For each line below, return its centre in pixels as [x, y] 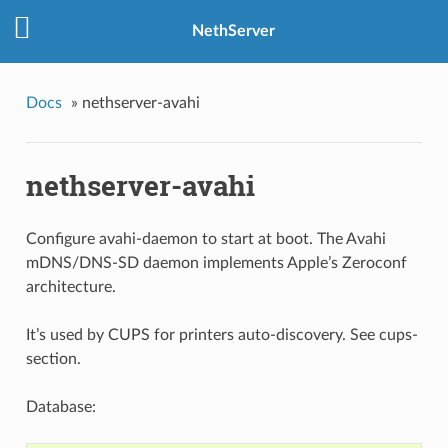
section [51, 359]
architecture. [70, 287]
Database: [60, 407]
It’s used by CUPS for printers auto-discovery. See [202, 335]
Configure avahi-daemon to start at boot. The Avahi [205, 239]
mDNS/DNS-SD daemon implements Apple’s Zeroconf [216, 263]
